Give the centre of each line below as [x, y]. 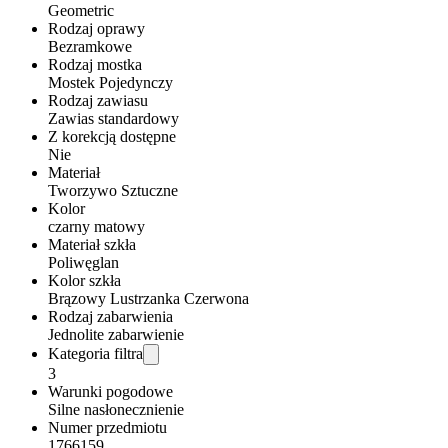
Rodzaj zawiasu [98, 100]
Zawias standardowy [113, 118]
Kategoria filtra [95, 353]
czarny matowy [96, 226]
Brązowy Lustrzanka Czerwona [148, 298]
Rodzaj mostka [95, 64]
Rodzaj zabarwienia [110, 316]
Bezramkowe [90, 46]
